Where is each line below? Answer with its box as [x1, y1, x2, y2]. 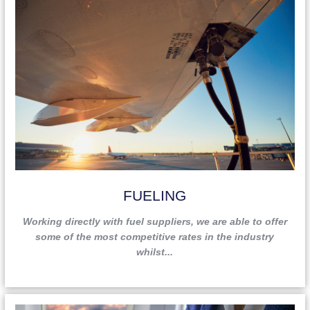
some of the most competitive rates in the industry [35, 230, 275, 242]
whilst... [136, 246, 174, 257]
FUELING [123, 187, 187, 203]
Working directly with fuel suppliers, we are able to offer [22, 215, 287, 227]
